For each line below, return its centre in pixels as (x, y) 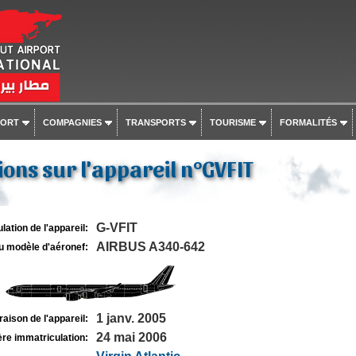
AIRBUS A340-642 (150, 247)
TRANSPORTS (155, 122)
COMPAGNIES (72, 122)
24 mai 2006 (131, 337)
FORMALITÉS (308, 122)
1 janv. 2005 (131, 318)
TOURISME (232, 122)
